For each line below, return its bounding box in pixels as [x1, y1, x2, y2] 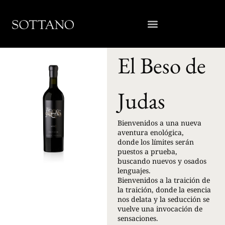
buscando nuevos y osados [118, 156, 207, 166]
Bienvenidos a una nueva [118, 118, 202, 128]
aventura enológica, [118, 128, 184, 137]
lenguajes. [118, 166, 151, 175]
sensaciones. [118, 213, 159, 223]
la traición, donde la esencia [118, 185, 211, 194]
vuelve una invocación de [118, 204, 203, 213]
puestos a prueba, [118, 147, 178, 156]
